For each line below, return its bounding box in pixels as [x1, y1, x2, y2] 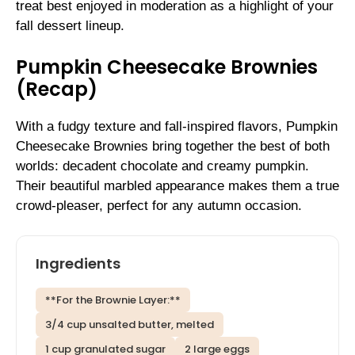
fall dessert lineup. [16, 18, 124, 34]
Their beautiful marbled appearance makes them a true [16, 177, 339, 193]
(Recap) [16, 75, 97, 102]
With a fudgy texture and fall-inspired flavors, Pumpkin [16, 118, 338, 134]
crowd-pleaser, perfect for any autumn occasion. [16, 197, 302, 213]
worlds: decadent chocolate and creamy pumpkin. [16, 158, 309, 174]
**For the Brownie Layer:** [45, 292, 181, 308]
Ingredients [36, 254, 120, 274]
